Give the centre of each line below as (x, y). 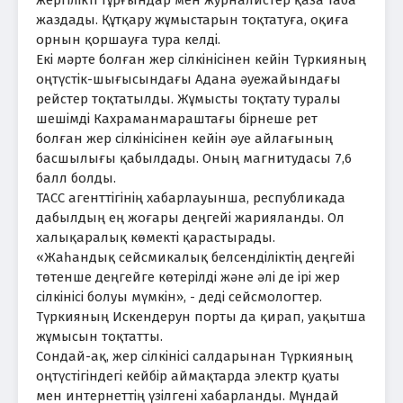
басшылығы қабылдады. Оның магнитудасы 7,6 (194, 158)
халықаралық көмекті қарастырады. (156, 237)
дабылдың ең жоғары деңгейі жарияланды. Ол (190, 217)
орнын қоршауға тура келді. (128, 39)
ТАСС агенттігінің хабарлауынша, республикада (191, 197)
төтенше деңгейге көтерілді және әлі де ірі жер (188, 277)
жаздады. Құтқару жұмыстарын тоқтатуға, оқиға (193, 19)
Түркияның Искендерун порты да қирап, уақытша (201, 316)
